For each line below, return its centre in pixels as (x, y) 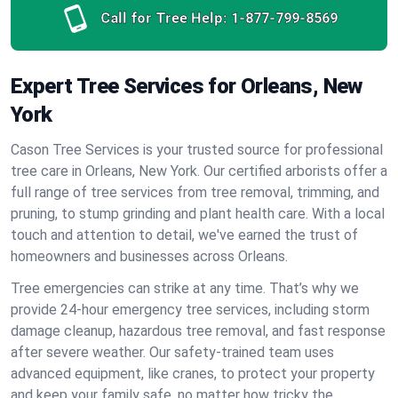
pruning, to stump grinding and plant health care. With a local (198, 214)
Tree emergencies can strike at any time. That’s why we (185, 288)
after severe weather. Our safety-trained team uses (172, 352)
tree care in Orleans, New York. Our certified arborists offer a (199, 171)
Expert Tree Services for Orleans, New (187, 86)
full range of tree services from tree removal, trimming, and (195, 192)
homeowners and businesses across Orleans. (149, 256)
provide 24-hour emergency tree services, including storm (190, 310)
